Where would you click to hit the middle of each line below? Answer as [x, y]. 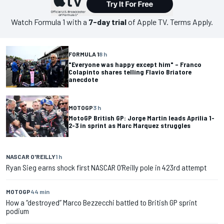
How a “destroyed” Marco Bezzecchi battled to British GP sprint [101, 202]
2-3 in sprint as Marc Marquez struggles [129, 125]
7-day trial [107, 21]
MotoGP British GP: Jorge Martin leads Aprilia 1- [141, 117]
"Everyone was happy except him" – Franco [135, 64]
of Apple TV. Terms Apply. [170, 21]
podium [17, 211]
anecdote [83, 79]
